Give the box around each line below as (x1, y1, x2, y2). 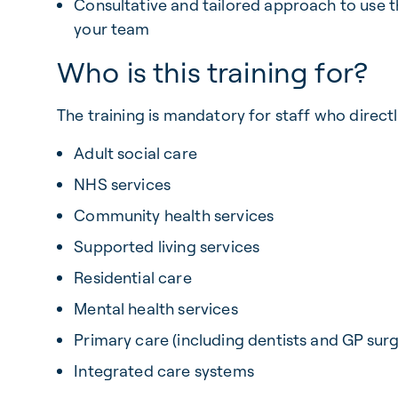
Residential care (74, 267, 192, 288)
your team (74, 19, 150, 39)
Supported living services (74, 236, 260, 257)
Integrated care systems (74, 361, 254, 381)
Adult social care (74, 143, 197, 163)
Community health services (74, 205, 275, 226)
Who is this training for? (57, 54, 368, 90)
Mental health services (74, 298, 238, 319)
